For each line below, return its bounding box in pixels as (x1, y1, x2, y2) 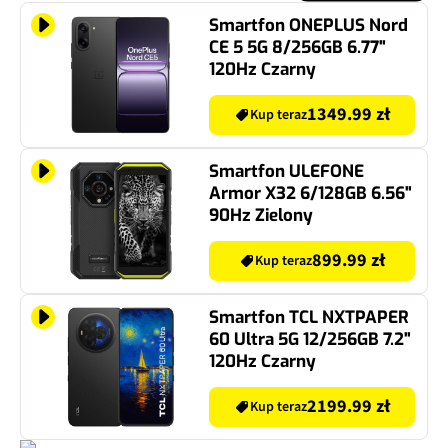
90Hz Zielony (209, 204, 313, 228)
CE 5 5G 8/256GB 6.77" (209, 36, 386, 60)
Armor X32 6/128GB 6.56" (209, 182, 412, 206)
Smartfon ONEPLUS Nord (209, 14, 408, 38)
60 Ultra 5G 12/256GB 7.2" (209, 328, 411, 352)
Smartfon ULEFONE (209, 160, 364, 184)
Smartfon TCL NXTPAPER (209, 306, 409, 330)
